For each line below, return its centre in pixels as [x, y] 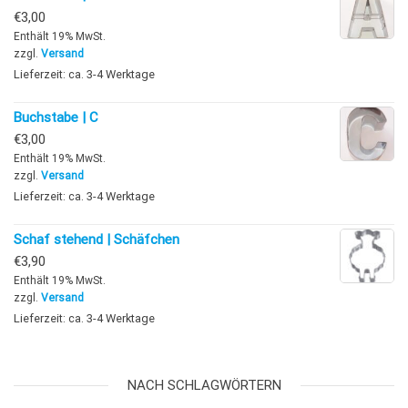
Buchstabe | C [56, 118]
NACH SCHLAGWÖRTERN [204, 386]
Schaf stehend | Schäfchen [97, 240]
